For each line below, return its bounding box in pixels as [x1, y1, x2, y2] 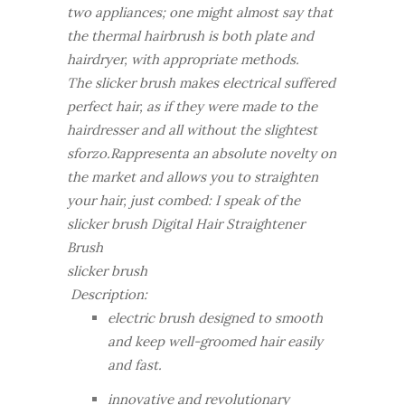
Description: [67, 286, 147, 303]
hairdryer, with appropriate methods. [67, 51, 299, 68]
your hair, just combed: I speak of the [67, 192, 300, 209]
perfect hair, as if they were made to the [67, 98, 317, 115]
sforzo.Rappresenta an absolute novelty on [67, 145, 336, 162]
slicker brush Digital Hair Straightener [67, 215, 305, 232]
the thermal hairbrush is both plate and [67, 27, 314, 44]
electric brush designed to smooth [108, 309, 323, 326]
